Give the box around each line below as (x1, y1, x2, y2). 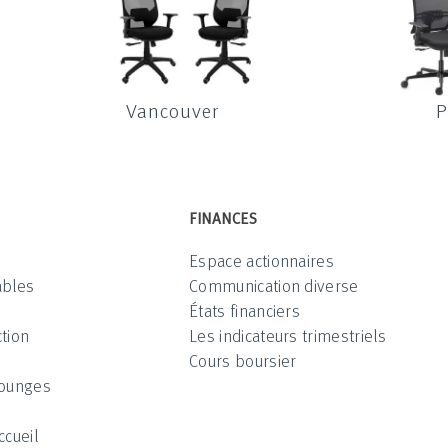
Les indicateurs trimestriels (189, 322, 386, 348)
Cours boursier (189, 347, 297, 373)
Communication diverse (189, 272, 359, 298)
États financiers (189, 297, 301, 323)
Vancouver (125, 94, 219, 125)
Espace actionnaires (189, 247, 335, 273)
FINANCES (189, 206, 257, 229)
